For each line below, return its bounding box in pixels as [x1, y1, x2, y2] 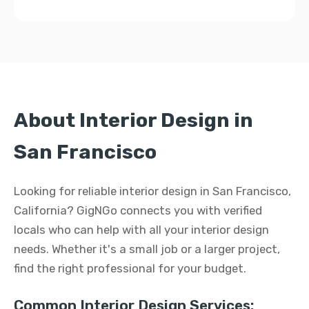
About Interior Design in [14, 108, 253, 132]
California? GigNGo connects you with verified [14, 203, 262, 217]
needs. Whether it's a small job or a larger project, [14, 242, 280, 256]
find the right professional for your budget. [14, 261, 246, 275]
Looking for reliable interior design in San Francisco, [14, 184, 291, 198]
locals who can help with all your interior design [14, 223, 269, 237]
